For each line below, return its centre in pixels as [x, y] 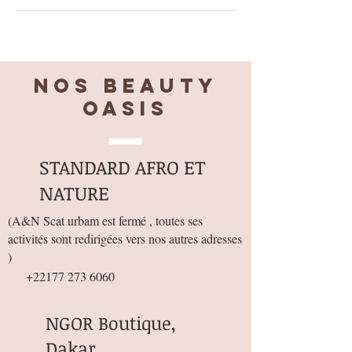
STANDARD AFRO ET [122, 167]
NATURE [74, 193]
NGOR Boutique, [111, 323]
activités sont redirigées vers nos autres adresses [125, 239]
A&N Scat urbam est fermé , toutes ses [107, 221]
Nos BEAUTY [126, 86]
